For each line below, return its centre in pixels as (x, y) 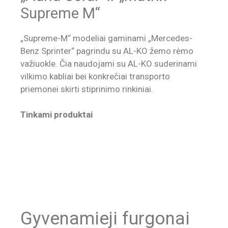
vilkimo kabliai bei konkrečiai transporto (95, 76)
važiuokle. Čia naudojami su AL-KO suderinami (109, 63)
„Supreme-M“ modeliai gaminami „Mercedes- (106, 38)
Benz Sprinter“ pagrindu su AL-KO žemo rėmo (107, 51)
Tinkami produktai (56, 115)
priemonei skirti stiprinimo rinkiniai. (87, 89)
